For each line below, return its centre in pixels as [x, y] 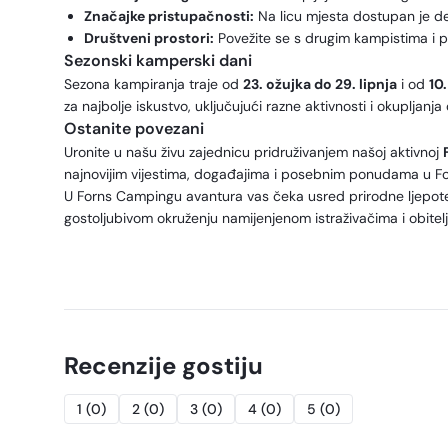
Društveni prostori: [149, 38]
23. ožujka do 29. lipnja [320, 84]
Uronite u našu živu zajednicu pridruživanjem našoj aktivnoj [253, 152]
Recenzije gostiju [163, 365]
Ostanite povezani [134, 128]
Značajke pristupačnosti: [169, 16]
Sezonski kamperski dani [158, 60]
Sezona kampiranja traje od [153, 84]
